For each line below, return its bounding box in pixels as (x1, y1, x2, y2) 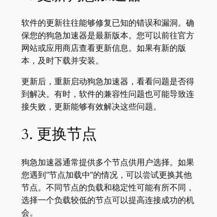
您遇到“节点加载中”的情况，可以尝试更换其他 (21, 170, 192, 180)
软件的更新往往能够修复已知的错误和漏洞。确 (21, 18, 194, 28)
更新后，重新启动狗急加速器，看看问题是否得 (21, 77, 194, 87)
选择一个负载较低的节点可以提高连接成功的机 (21, 195, 194, 205)
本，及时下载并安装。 (21, 56, 104, 66)
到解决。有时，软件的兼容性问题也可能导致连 (21, 89, 194, 99)
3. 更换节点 (21, 124, 97, 144)
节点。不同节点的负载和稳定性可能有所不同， (21, 182, 194, 192)
